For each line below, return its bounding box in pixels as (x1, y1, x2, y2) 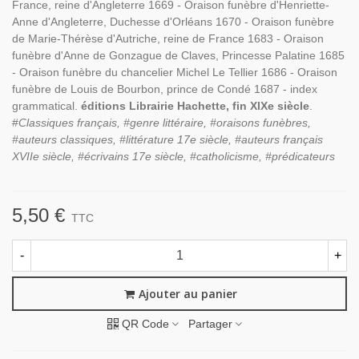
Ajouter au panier (138, 286, 237, 302)
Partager (188, 317, 232, 331)
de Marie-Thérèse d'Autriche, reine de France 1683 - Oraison (12, 32, 324, 45)
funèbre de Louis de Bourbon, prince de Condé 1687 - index (12, 83, 317, 95)
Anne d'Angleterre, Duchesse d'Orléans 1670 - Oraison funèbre (12, 15, 334, 28)
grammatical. (12, 99, 81, 112)
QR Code (122, 317, 169, 331)
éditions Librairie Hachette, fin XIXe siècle (81, 99, 309, 112)
